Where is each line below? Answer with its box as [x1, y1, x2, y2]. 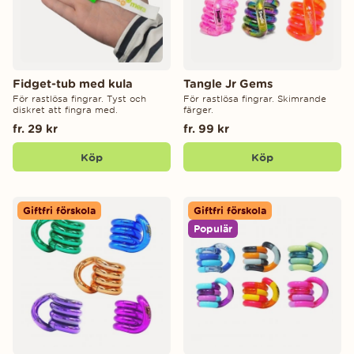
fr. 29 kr [13, 122, 58, 136]
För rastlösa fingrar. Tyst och [13, 93, 146, 105]
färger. [183, 104, 213, 116]
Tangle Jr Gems [183, 77, 273, 91]
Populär [194, 223, 232, 235]
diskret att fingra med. [13, 104, 118, 116]
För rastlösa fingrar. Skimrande [183, 93, 326, 105]
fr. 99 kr [183, 122, 229, 136]
